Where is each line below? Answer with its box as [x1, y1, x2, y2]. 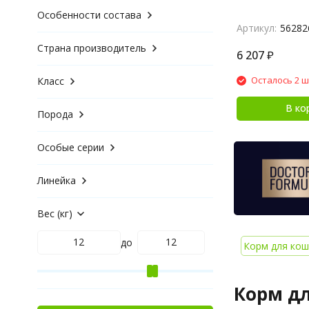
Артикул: [236, 21, 277, 35]
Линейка [37, 173, 76, 187]
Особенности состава [37, 8, 141, 21]
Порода [37, 107, 73, 121]
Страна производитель [37, 41, 146, 54]
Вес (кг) [37, 206, 72, 220]
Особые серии [37, 140, 104, 154]
